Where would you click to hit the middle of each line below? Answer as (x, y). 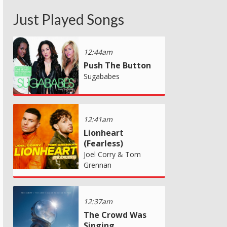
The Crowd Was (115, 215)
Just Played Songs (69, 19)
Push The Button (117, 65)
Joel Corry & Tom (112, 154)
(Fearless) (103, 143)
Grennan (98, 165)
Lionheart (104, 133)
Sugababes (102, 76)
